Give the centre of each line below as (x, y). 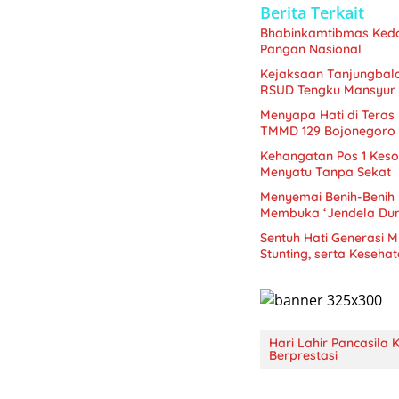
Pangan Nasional (311, 49)
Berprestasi (303, 356)
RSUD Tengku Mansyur (328, 90)
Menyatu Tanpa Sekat (326, 171)
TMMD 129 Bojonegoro (328, 130)
